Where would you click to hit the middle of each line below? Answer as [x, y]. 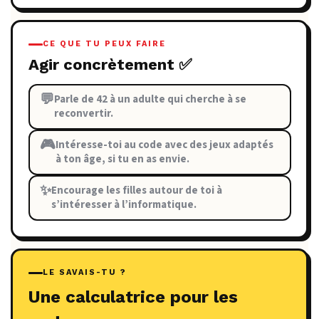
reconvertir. [83, 114]
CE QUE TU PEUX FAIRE [104, 44]
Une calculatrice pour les [133, 297]
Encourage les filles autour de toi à [136, 191]
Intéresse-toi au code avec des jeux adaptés [164, 145]
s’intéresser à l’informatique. [124, 205]
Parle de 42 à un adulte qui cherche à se [150, 100]
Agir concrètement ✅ [110, 65]
